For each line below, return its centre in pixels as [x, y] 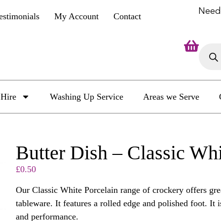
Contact [128, 16]
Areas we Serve [171, 97]
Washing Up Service [86, 97]
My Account [77, 16]
